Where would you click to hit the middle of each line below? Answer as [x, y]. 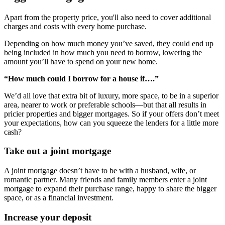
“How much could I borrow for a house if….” [81, 78]
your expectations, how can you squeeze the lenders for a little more [111, 123]
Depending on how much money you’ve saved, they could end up [109, 43]
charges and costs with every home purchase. [75, 26]
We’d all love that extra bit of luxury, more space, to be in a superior [111, 95]
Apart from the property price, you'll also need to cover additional [107, 17]
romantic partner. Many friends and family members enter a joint [105, 180]
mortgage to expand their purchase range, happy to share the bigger [110, 189]
